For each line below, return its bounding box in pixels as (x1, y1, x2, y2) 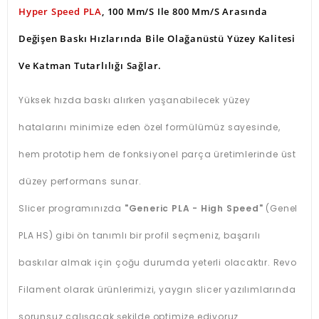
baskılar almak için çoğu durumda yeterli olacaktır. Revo (19, 256, 297, 268)
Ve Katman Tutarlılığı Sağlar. (19, 59, 162, 72)
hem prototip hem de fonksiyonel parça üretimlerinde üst (19, 148, 296, 160)
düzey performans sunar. (19, 175, 142, 187)
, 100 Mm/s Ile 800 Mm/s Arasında (102, 5, 268, 18)
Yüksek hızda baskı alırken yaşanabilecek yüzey (19, 94, 251, 106)
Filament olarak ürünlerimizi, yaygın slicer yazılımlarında (19, 283, 296, 296)
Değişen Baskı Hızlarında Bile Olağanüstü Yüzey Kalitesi (19, 32, 296, 45)
